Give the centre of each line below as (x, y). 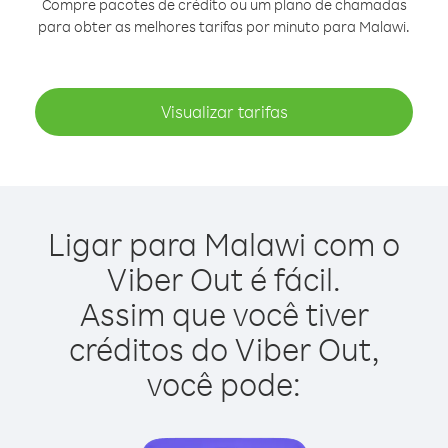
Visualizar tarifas (224, 111)
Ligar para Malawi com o (224, 243)
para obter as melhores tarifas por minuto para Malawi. (224, 26)
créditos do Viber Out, (224, 348)
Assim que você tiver (224, 313)
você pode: (224, 383)
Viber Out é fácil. (224, 278)
